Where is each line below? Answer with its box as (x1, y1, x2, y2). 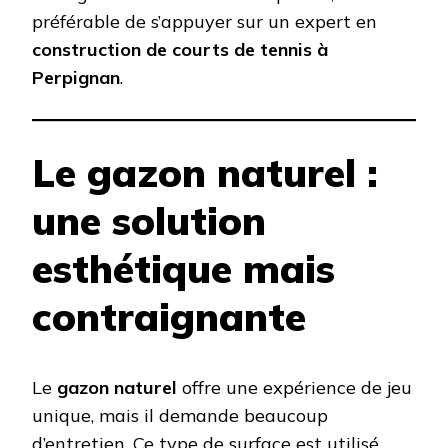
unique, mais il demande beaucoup (32, 403, 328, 427)
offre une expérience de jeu (177, 375, 412, 399)
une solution (32, 196, 266, 246)
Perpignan (32, 66, 120, 90)
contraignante (32, 292, 306, 342)
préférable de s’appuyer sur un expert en (32, 10, 377, 34)
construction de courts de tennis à (32, 38, 328, 62)
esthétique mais (32, 244, 335, 294)
